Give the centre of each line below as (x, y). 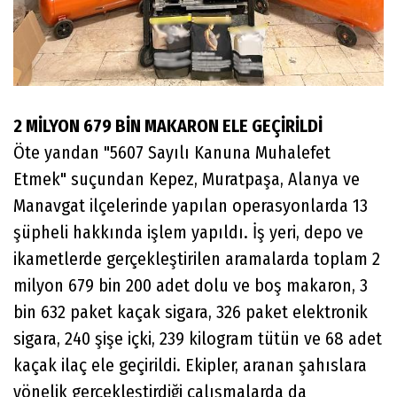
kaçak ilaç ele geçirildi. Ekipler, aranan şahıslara (190, 365)
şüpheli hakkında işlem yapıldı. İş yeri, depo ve (188, 232)
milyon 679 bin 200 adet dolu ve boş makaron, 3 (191, 285)
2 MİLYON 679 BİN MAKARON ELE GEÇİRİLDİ (168, 125)
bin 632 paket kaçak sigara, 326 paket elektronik (191, 311)
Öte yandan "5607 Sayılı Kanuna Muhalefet (172, 152)
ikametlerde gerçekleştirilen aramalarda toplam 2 (197, 258)
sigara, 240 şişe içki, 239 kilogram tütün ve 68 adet (198, 338)
